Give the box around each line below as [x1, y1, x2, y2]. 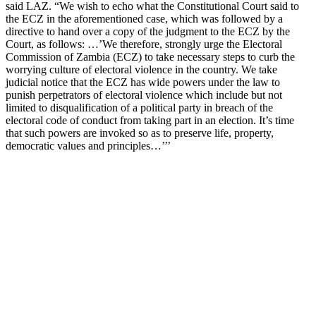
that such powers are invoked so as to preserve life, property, [6, 126, 274, 139]
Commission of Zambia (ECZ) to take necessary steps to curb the [6, 50, 295, 63]
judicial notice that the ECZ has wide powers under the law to [6, 75, 280, 88]
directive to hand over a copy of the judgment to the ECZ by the [6, 25, 290, 37]
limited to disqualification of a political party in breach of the [6, 101, 273, 114]
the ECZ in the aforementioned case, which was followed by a [6, 12, 283, 25]
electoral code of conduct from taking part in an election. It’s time [6, 114, 294, 126]
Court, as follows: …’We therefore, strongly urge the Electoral [6, 37, 282, 50]
